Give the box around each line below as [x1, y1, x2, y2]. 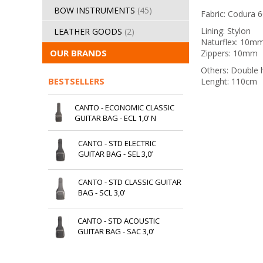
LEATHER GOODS [54, 26, 124, 37]
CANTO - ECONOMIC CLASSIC [75, 102, 175, 113]
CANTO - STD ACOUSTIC [77, 215, 160, 227]
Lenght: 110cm [201, 75, 257, 87]
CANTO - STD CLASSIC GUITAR [78, 176, 182, 187]
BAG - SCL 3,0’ [78, 187, 126, 198]
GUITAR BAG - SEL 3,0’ [77, 149, 153, 159]
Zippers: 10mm [201, 47, 258, 59]
